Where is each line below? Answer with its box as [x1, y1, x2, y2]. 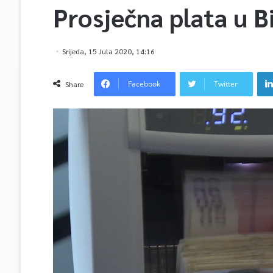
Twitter [213, 79, 238, 89]
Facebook [127, 79, 160, 89]
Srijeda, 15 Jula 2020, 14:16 [62, 46, 155, 56]
